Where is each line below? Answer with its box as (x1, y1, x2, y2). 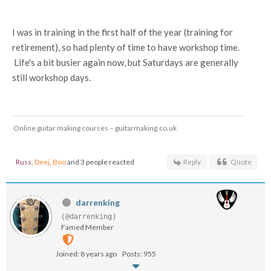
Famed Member (61, 223, 114, 232)
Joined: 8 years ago (56, 249, 117, 258)
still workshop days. (12, 72, 91, 83)
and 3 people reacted (66, 157, 134, 166)
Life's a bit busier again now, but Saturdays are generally (12, 57, 238, 68)
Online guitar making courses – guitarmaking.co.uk (13, 123, 177, 132)
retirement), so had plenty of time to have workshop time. (12, 42, 240, 53)
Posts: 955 (122, 249, 156, 258)
